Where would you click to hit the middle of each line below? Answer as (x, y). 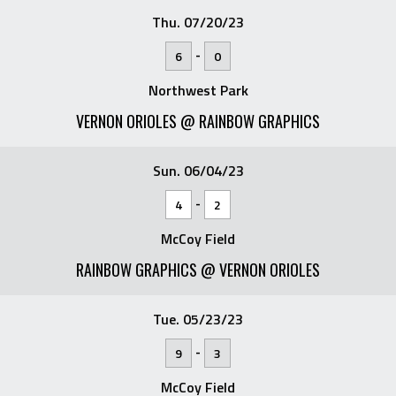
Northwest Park (198, 90)
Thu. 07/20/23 (198, 22)
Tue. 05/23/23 (198, 319)
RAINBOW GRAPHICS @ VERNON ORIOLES (198, 269)
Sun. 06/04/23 (198, 170)
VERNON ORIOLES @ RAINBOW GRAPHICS (198, 121)
